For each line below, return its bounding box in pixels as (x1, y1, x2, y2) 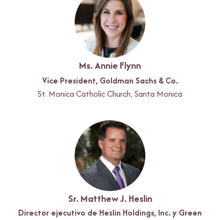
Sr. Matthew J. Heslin (68, 191, 152, 205)
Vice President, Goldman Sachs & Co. (42, 74, 178, 86)
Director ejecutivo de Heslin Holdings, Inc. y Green (18, 206, 202, 219)
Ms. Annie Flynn (79, 58, 141, 72)
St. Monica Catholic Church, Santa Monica (38, 87, 182, 100)
